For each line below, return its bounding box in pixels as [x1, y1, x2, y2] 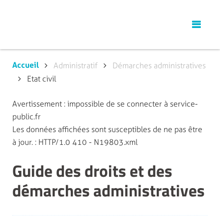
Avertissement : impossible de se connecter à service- [12, 99, 198, 109]
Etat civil [27, 74, 56, 83]
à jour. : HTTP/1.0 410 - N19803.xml [12, 137, 137, 147]
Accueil [12, 60, 39, 70]
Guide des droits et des [12, 158, 172, 183]
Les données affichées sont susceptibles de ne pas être [12, 125, 202, 134]
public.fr [12, 112, 41, 121]
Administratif [54, 61, 98, 70]
